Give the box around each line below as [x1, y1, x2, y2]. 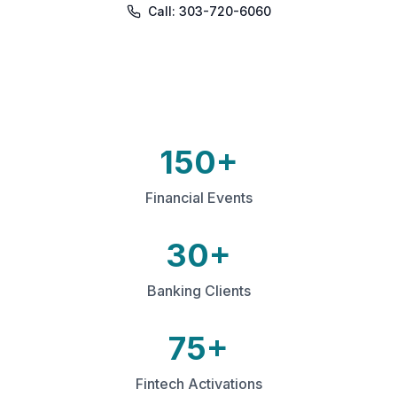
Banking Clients [146, 282, 251, 300]
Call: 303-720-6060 [147, 4, 271, 19]
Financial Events [144, 189, 253, 206]
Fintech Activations [135, 375, 262, 393]
